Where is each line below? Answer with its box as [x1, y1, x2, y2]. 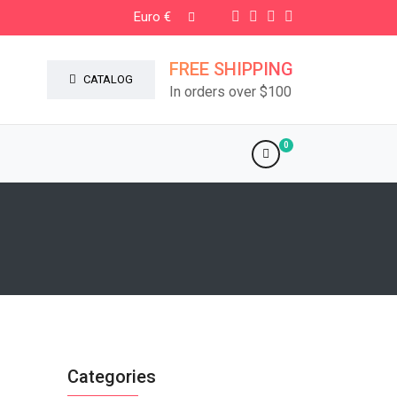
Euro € [134, 9, 171, 26]
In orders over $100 [169, 83, 292, 101]
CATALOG [81, 73, 133, 87]
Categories [67, 366, 156, 388]
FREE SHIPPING [169, 58, 293, 81]
